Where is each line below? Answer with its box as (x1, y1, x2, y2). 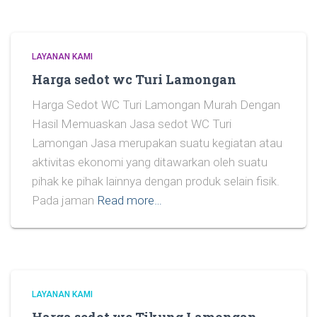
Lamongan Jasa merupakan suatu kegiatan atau (32, 136, 282, 150)
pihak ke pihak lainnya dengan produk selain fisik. (32, 174, 279, 188)
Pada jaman (32, 193, 94, 207)
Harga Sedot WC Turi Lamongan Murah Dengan (32, 98, 280, 112)
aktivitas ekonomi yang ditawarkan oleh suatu (32, 155, 267, 169)
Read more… (98, 193, 162, 207)
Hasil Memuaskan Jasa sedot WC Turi (32, 117, 231, 131)
